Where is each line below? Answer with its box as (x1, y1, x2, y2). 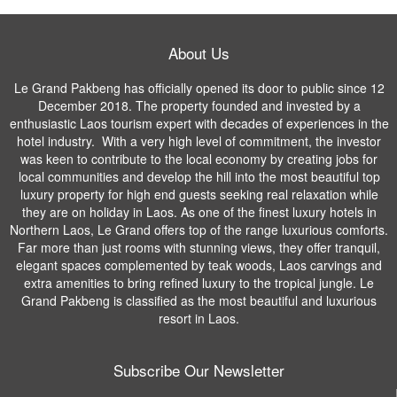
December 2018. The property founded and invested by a (37, 96, 361, 114)
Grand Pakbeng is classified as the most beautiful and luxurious (21, 291, 378, 309)
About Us (168, 41, 230, 64)
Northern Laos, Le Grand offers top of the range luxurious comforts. (10, 220, 389, 238)
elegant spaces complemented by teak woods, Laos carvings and (16, 255, 383, 274)
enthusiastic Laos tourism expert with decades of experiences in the (9, 113, 389, 132)
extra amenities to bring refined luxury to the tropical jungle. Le (24, 273, 375, 292)
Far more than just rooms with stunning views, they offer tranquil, (18, 237, 381, 256)
